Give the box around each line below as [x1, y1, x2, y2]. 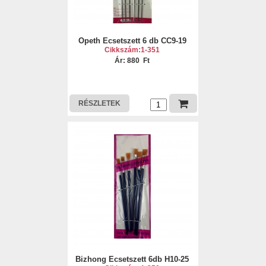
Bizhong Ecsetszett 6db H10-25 [75, 255, 189, 264]
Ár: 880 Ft [115, 56, 150, 65]
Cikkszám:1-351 [104, 46, 160, 54]
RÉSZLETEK [78, 99, 121, 107]
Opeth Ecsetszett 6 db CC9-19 [78, 36, 186, 45]
